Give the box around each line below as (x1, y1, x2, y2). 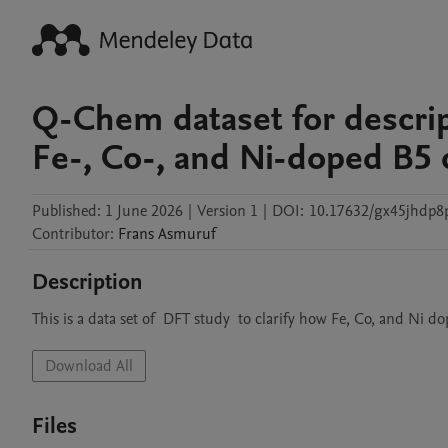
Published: (32, 200, 101, 222)
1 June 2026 (105, 200, 183, 222)
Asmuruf (158, 223, 216, 245)
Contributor (32, 223, 110, 245)
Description (32, 267, 143, 297)
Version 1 (197, 200, 258, 222)
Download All (45, 355, 133, 377)
